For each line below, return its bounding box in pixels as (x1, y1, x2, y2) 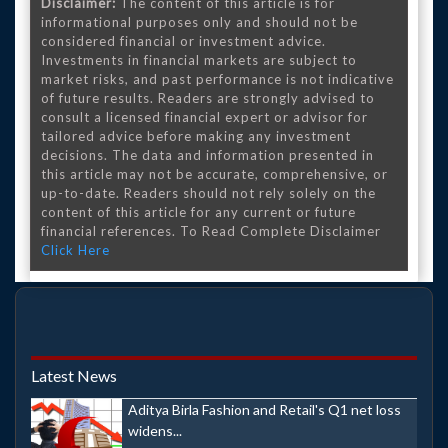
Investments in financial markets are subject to (41, 52, 357, 68)
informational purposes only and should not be (41, 14, 358, 30)
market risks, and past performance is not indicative (41, 71, 394, 87)
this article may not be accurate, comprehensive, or (41, 166, 388, 182)
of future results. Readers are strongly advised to (41, 90, 375, 106)
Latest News (31, 366, 117, 385)
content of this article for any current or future (41, 204, 356, 220)
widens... (128, 422, 182, 439)
